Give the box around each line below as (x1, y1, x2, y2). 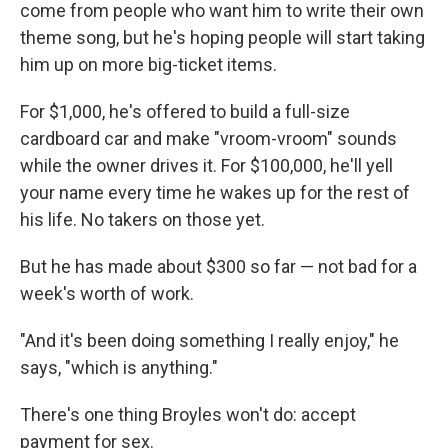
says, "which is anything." (20, 357, 218, 378)
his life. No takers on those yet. (20, 209, 265, 230)
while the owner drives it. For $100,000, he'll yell (20, 155, 393, 176)
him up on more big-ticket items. (20, 54, 277, 75)
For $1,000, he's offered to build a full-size (20, 101, 350, 122)
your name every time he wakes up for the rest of (20, 182, 410, 203)
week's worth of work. (20, 283, 194, 304)
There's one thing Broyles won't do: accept (20, 404, 356, 425)
